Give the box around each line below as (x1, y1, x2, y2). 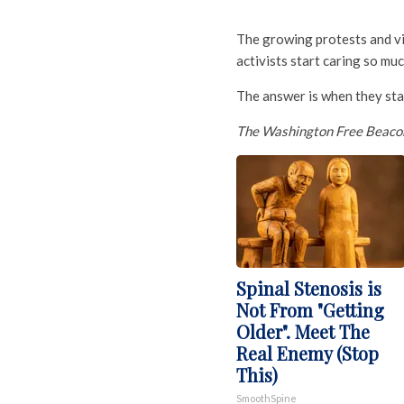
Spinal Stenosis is (236, 276, 381, 300)
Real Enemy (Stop (236, 341, 379, 365)
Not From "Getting (236, 298, 384, 322)
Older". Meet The (236, 319, 370, 344)
